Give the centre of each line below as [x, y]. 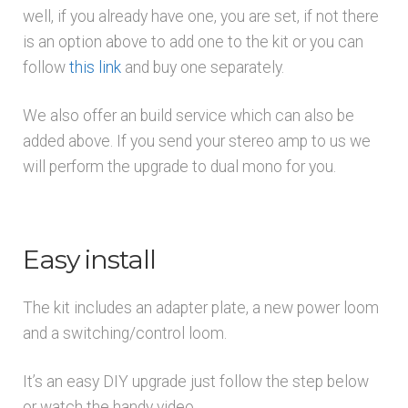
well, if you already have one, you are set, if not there [200, 17]
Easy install [89, 260]
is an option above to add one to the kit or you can [193, 42]
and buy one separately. [202, 68]
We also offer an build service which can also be [188, 116]
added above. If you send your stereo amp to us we [196, 142]
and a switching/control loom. [124, 333]
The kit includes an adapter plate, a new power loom [200, 307]
